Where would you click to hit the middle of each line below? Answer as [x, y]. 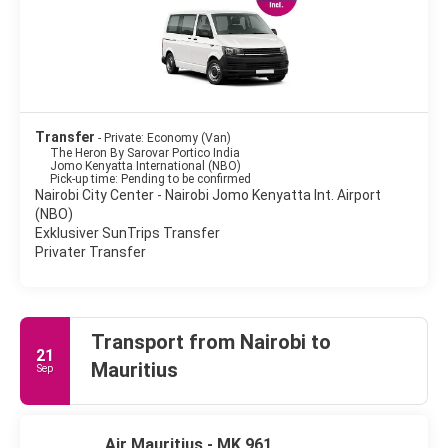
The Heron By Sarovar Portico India [145, 152]
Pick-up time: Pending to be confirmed [150, 178]
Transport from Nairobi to [211, 341]
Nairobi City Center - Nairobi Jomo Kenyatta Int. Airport [208, 194]
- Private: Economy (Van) [164, 137]
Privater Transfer [90, 251]
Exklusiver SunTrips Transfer [127, 232]
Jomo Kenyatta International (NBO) [145, 165]
